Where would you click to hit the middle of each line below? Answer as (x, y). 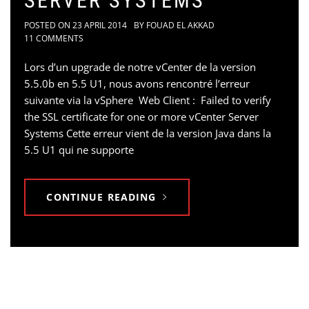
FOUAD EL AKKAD (180, 25)
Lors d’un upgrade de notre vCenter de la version (140, 67)
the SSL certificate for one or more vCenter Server (141, 116)
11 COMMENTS (54, 38)
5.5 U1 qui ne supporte (79, 149)
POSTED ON (48, 25)
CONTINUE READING (101, 197)
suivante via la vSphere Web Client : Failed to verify (148, 100)
